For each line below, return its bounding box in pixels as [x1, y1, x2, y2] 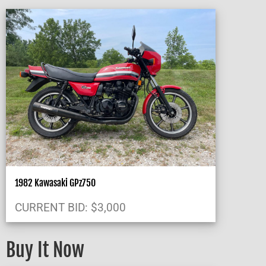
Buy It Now [6, 237, 84, 262]
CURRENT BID [15, 200, 85, 214]
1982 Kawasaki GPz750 [15, 176, 96, 189]
